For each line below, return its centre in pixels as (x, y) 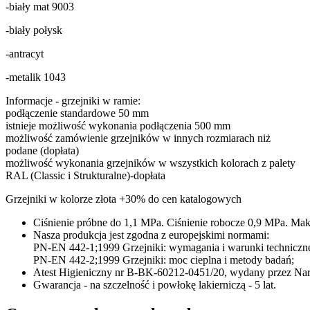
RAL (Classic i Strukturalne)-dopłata (85, 175)
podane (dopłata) (42, 150)
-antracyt (25, 53)
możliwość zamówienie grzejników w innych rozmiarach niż (138, 138)
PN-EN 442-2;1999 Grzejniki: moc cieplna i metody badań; (164, 259)
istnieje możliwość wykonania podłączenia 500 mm (118, 125)
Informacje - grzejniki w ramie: (73, 100)
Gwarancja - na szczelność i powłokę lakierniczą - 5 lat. (155, 284)
